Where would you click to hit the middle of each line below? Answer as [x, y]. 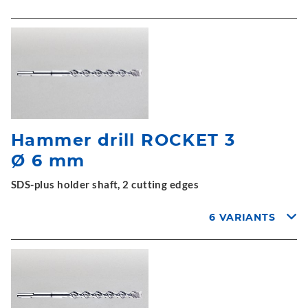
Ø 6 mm [48, 161]
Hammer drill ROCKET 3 [123, 140]
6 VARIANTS [243, 217]
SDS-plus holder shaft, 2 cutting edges [105, 184]
